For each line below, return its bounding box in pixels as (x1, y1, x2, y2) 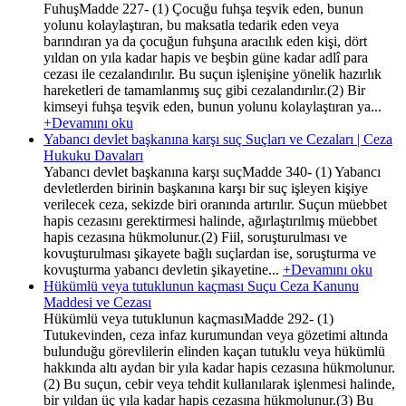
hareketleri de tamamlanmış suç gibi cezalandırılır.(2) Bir (43, 82, 365, 98)
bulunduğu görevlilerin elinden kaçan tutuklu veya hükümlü (43, 343, 385, 359)
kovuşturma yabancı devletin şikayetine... (43, 261, 283, 277)
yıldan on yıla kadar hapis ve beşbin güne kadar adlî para (43, 49, 368, 65)
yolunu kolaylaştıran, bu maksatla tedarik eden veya (43, 16, 339, 33)
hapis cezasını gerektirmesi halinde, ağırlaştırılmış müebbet (43, 212, 377, 228)
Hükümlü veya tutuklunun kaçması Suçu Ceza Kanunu (43, 277, 359, 294)
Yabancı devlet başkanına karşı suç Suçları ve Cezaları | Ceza (43, 130, 392, 147)
